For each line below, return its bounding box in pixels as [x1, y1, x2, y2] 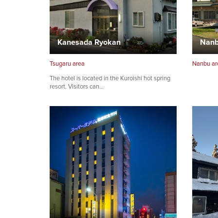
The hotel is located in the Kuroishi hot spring [50, 73, 170, 83]
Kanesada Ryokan [57, 36, 121, 48]
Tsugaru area [50, 59, 85, 69]
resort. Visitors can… [50, 82, 104, 91]
